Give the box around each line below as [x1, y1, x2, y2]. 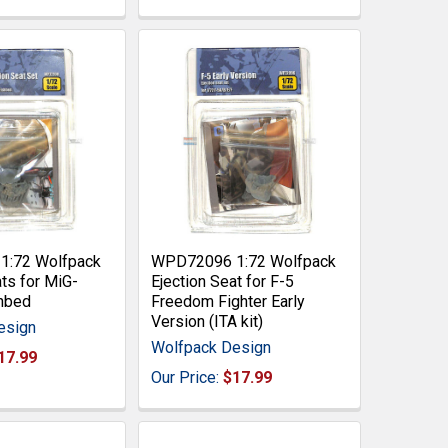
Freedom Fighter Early [150, 291, 305, 311]
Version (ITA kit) [150, 311, 263, 331]
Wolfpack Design [150, 337, 271, 357]
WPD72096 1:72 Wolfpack [150, 251, 336, 271]
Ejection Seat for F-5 [150, 271, 294, 291]
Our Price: [150, 367, 223, 387]
